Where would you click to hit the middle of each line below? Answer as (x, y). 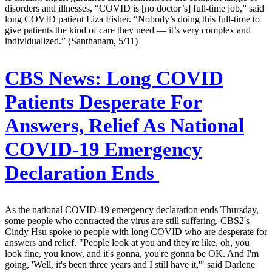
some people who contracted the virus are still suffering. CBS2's (127, 221)
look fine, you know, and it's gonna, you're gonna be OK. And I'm (132, 254)
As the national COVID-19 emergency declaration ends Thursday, (132, 210)
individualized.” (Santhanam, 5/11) (71, 41)
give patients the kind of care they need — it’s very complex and (128, 30)
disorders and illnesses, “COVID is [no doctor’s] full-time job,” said (134, 8)
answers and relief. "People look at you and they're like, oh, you (127, 243)
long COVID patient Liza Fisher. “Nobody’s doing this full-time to (132, 19)
